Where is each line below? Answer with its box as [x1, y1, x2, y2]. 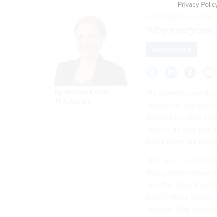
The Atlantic [54, 96, 91, 107]
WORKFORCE [152, 45, 192, 54]
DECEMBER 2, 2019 [146, 11, 212, 22]
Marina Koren [65, 86, 109, 97]
